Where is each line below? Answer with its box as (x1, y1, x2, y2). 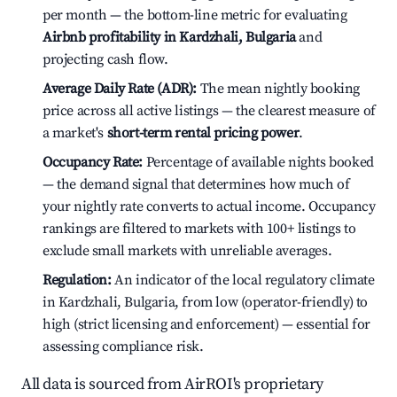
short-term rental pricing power (106, 124, 300, 142)
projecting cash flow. (43, 51, 168, 68)
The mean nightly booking (197, 80, 361, 97)
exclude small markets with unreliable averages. (43, 242, 332, 260)
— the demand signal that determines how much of (43, 175, 350, 193)
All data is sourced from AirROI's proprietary (21, 374, 324, 394)
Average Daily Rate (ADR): (43, 80, 197, 97)
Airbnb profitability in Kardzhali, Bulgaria (43, 28, 296, 46)
